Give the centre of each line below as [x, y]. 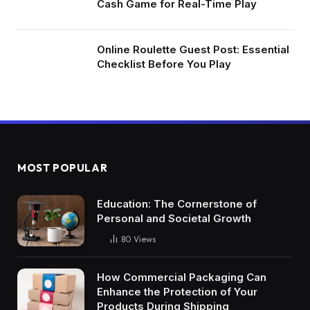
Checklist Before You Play [164, 64]
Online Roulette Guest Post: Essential [193, 49]
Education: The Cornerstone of [177, 203]
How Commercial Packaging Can [182, 277]
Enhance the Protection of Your [177, 292]
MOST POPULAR [63, 167]
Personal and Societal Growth [174, 218]
